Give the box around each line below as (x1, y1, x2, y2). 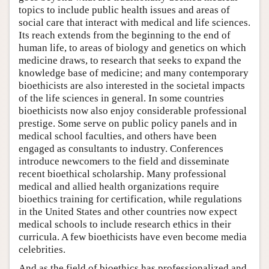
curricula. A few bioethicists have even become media (19, 231, 247, 243)
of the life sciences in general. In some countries (19, 92, 224, 104)
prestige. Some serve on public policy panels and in (19, 118, 237, 130)
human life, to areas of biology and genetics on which (19, 42, 246, 54)
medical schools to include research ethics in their (19, 219, 231, 231)
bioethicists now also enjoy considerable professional (19, 105, 247, 117)
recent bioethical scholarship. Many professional (19, 168, 226, 180)
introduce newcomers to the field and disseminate (19, 156, 229, 168)
